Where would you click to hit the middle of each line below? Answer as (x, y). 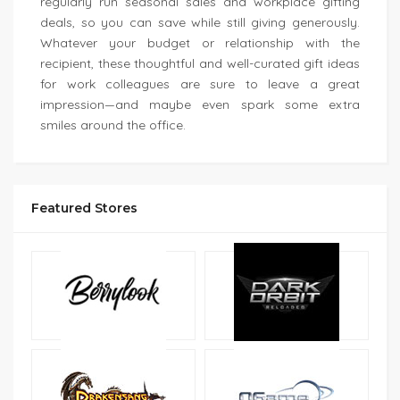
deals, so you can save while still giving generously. (200, 22)
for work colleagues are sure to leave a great (200, 84)
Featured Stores (84, 208)
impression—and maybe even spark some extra (200, 104)
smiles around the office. (113, 125)
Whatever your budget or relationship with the (200, 43)
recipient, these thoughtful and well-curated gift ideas (200, 63)
